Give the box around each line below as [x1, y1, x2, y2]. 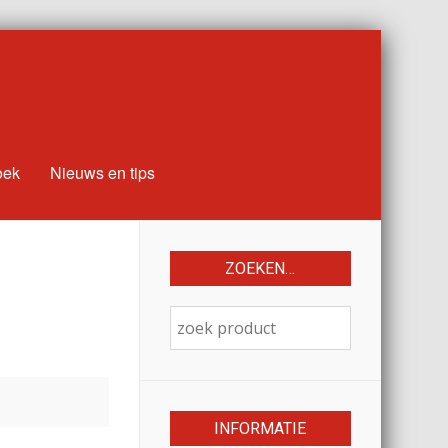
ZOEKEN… [225, 259, 296, 278]
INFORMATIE [214, 419, 307, 438]
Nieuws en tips [50, 161, 156, 184]
